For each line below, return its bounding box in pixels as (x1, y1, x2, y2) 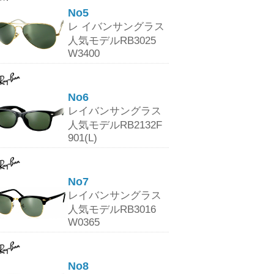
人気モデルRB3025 (68, 35, 156, 47)
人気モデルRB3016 (68, 204, 156, 216)
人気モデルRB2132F (68, 119, 162, 131)
